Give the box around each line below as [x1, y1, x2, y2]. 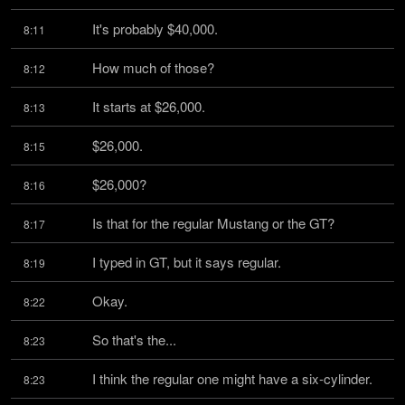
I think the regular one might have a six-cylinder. [92, 369, 372, 388]
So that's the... [92, 330, 176, 349]
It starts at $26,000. [92, 97, 205, 116]
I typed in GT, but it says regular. [92, 252, 281, 271]
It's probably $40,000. [92, 19, 218, 38]
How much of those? [92, 58, 214, 77]
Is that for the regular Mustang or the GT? [92, 213, 334, 232]
